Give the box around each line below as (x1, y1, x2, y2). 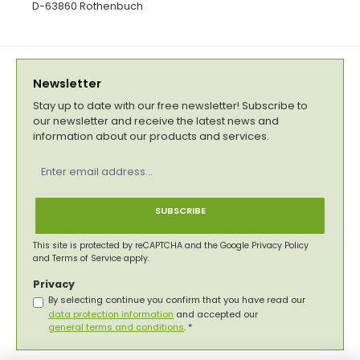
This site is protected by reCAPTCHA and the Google (33, 239, 252, 252)
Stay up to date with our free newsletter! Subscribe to (33, 98, 308, 112)
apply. (121, 252, 149, 264)
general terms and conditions (48, 321, 185, 334)
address (35, 165, 67, 176)
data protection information (48, 308, 174, 321)
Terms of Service (52, 252, 121, 264)
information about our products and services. (33, 129, 269, 143)
